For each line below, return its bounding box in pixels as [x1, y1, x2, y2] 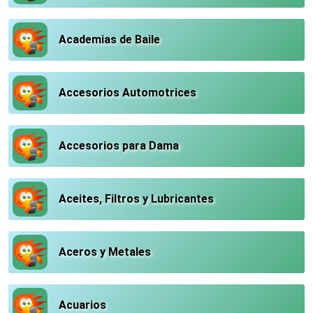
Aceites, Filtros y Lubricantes [59, 192, 214, 205]
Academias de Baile [59, 33, 160, 46]
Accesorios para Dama [59, 139, 179, 152]
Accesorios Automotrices [59, 86, 196, 99]
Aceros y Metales [59, 245, 151, 259]
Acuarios [59, 298, 106, 312]
